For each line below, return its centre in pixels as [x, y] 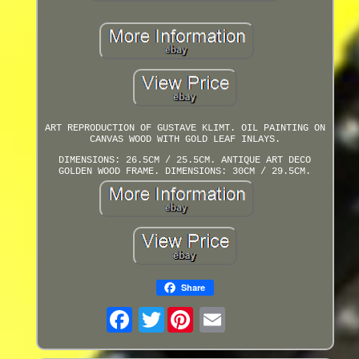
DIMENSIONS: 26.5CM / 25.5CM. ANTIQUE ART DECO [185, 161]
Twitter [184, 313]
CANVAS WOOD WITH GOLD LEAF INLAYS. [185, 140]
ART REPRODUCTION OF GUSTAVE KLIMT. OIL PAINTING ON [185, 129]
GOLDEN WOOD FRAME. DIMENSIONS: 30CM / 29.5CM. [185, 172]
